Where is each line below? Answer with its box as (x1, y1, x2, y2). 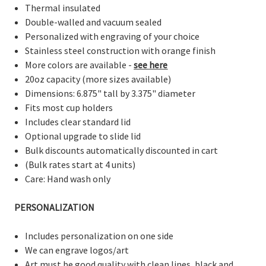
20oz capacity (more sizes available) (25, 72, 172, 85)
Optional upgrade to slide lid (25, 129, 141, 142)
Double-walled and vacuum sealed (25, 15, 162, 28)
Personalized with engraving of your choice (25, 30, 200, 42)
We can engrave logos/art (25, 243, 129, 256)
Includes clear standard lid (25, 115, 131, 128)
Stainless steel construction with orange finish (25, 44, 216, 56)
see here (134, 58, 168, 71)
